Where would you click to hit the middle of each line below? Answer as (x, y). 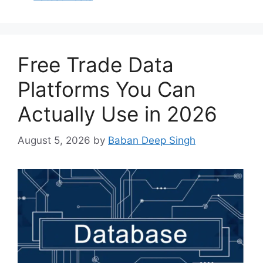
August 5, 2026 (54, 140)
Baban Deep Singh (152, 140)
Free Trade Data (96, 65)
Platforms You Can (107, 90)
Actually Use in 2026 (117, 114)
